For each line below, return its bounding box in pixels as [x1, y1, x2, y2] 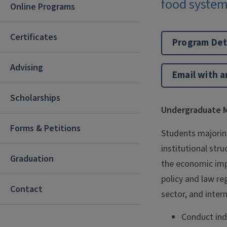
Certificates [10, 31, 57, 44]
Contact [10, 183, 43, 196]
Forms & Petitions [10, 122, 81, 135]
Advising [10, 61, 43, 74]
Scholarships [10, 92, 60, 104]
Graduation [10, 153, 54, 165]
